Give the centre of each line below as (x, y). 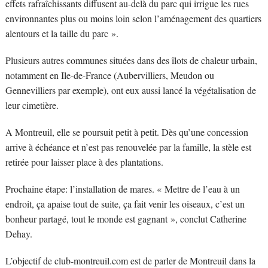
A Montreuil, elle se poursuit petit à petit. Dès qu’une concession (127, 132)
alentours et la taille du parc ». (62, 33)
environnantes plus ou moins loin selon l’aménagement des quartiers (133, 18)
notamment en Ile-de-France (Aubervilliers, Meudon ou (109, 75)
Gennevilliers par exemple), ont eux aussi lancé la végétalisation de (130, 90)
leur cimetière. (32, 105)
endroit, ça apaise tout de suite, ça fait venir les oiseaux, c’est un (125, 203)
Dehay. (19, 233)
